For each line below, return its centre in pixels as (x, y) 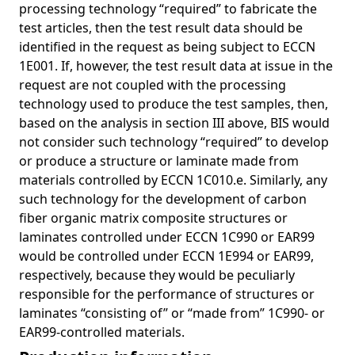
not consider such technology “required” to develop (174, 142)
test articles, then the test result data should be (161, 28)
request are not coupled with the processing (153, 85)
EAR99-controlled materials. (102, 332)
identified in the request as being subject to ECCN (167, 47)
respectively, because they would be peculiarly (157, 275)
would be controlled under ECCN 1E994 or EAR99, (166, 256)
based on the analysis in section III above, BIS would (174, 123)
